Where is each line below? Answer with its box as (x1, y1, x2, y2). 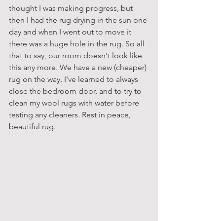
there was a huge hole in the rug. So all (9, 38, 147, 48)
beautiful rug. (9, 121, 56, 131)
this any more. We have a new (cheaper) (9, 62, 148, 72)
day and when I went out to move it (9, 27, 133, 37)
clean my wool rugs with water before (9, 98, 141, 108)
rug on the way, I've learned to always (9, 74, 140, 84)
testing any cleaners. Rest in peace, (9, 110, 133, 119)
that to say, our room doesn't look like (9, 50, 144, 60)
